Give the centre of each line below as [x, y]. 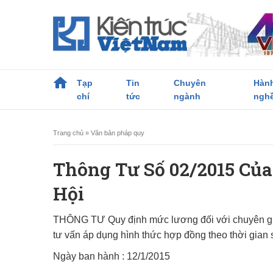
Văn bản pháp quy [118, 133]
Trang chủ [68, 133]
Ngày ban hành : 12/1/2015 [112, 256]
